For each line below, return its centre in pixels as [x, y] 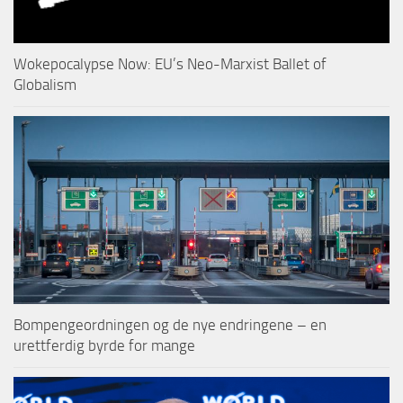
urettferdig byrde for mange [104, 346]
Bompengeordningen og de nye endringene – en [170, 325]
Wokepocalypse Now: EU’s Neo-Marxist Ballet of [170, 64]
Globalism [45, 85]
